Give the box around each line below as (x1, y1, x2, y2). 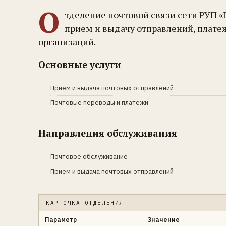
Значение (148, 216, 180, 223)
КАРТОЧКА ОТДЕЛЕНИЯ (46, 199, 124, 206)
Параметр (45, 216, 77, 223)
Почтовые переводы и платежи (50, 98, 148, 107)
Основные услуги (38, 59, 121, 71)
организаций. (38, 36, 96, 48)
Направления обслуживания (38, 127, 177, 139)
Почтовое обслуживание (50, 152, 128, 161)
